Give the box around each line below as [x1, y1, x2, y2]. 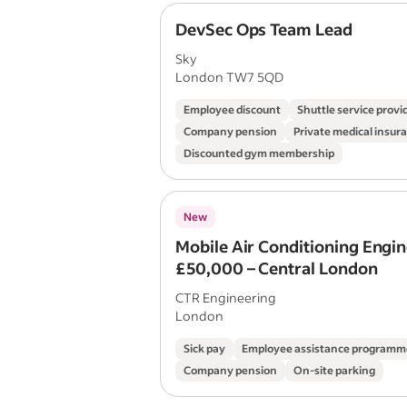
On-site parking [293, 363, 375, 377]
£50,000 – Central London [175, 257, 378, 279]
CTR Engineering [175, 289, 276, 306]
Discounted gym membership [184, 146, 334, 160]
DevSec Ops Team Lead [175, 18, 352, 40]
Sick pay [184, 342, 225, 355]
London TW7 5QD [175, 68, 283, 85]
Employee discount [184, 103, 281, 116]
